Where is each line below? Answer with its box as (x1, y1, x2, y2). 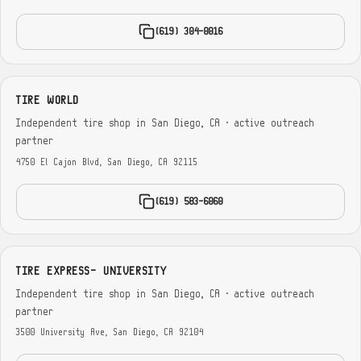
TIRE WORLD (16, 94, 80, 107)
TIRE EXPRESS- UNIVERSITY (16, 264, 168, 277)
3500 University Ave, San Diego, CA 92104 (16, 327, 205, 338)
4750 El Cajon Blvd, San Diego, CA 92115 (16, 156, 199, 168)
